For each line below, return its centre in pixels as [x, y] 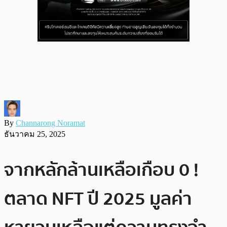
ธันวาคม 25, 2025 [35, 134]
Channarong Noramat [50, 123]
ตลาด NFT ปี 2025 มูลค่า [98, 199]
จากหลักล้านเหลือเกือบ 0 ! [101, 170]
